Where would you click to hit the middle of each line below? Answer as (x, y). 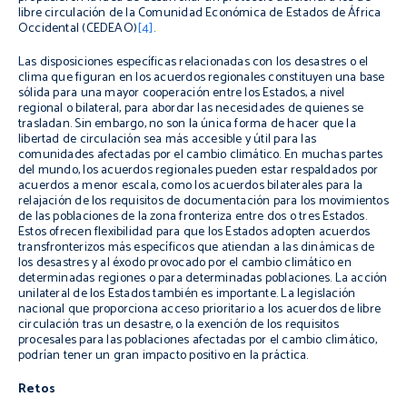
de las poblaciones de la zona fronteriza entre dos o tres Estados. (193, 217)
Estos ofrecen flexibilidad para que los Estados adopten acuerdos (194, 232)
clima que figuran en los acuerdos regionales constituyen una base (202, 78)
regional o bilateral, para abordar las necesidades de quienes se (191, 109)
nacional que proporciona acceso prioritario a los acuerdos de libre (200, 309)
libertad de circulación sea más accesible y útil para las (167, 139)
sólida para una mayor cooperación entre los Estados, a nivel (182, 93)
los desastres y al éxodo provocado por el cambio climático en (185, 263)
